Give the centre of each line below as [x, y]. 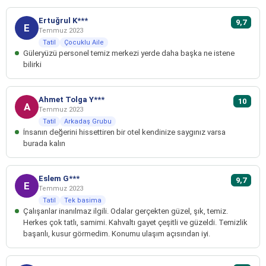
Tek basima [83, 201]
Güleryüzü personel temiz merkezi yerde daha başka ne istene [129, 53]
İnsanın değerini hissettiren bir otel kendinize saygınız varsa [124, 132]
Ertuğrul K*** [63, 21]
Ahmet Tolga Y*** [72, 100]
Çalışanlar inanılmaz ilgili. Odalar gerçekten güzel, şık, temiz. [126, 211]
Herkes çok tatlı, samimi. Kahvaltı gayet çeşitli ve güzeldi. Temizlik [135, 223]
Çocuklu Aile [84, 43]
